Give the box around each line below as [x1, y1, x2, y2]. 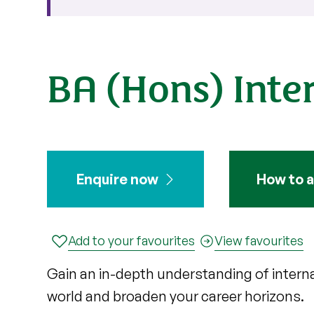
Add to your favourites [68, 233, 196, 248]
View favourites [214, 233, 304, 248]
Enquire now [76, 170, 158, 188]
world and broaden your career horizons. [47, 287, 305, 305]
